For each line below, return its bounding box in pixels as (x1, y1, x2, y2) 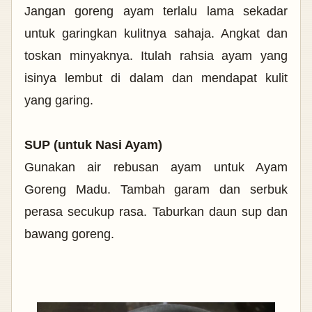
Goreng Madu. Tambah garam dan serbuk (24, 182, 288, 196)
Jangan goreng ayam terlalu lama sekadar (24, 3, 288, 18)
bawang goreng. (24, 226, 114, 241)
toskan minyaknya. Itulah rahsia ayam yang (24, 48, 288, 63)
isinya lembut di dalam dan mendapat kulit (24, 70, 288, 85)
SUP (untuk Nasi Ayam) (24, 137, 162, 152)
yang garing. (24, 93, 93, 107)
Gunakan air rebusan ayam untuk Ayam (24, 159, 288, 174)
